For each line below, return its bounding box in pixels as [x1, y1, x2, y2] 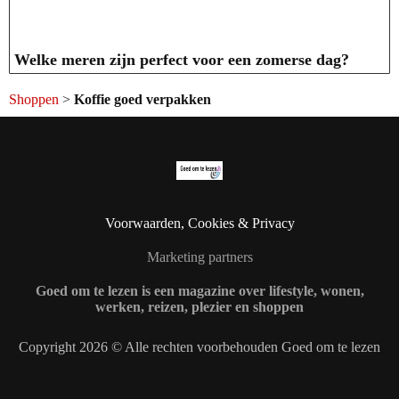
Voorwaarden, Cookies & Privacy [104, 216, 295, 232]
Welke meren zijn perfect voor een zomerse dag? [14, 50, 349, 69]
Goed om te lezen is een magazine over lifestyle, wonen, [35, 283, 364, 299]
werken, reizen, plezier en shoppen [95, 299, 304, 315]
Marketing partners [146, 249, 253, 265]
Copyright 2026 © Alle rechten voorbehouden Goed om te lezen [19, 339, 380, 355]
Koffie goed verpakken [74, 91, 211, 107]
